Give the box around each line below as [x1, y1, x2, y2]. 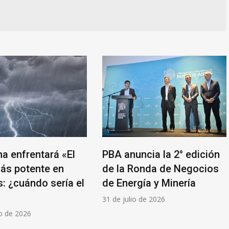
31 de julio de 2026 [102, 194, 165, 204]
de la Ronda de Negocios [102, 163, 219, 175]
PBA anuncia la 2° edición [102, 148, 220, 161]
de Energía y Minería [102, 177, 196, 190]
